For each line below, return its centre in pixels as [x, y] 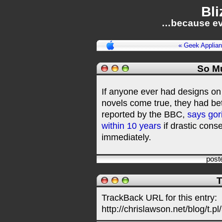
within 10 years [131, 126]
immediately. [126, 137]
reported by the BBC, [144, 114]
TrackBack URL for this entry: [159, 198]
